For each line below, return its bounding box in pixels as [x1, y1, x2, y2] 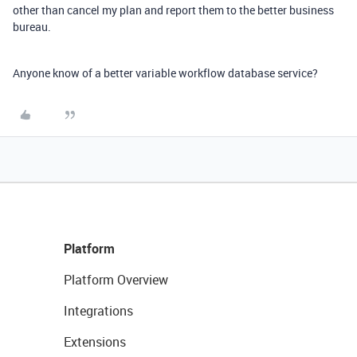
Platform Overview [64, 271, 168, 288]
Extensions [64, 333, 126, 351]
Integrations [64, 302, 133, 320]
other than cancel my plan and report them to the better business [13, 2, 334, 18]
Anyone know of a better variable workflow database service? [13, 65, 318, 80]
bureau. [13, 19, 51, 34]
